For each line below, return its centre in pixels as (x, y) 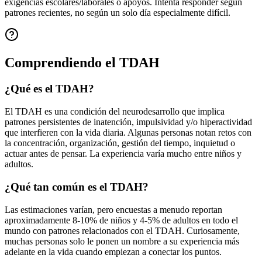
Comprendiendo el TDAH (82, 63)
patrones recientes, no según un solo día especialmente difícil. (118, 12)
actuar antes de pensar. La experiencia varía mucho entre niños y (123, 154)
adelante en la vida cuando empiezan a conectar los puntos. (113, 251)
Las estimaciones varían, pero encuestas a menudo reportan (113, 209)
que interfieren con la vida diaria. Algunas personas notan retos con (128, 133)
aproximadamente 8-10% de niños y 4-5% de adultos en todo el (121, 220)
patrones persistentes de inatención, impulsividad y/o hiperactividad (128, 122)
